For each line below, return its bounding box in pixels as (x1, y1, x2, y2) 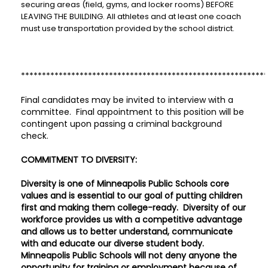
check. (21, 130, 48, 142)
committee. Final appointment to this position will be (21, 106, 244, 118)
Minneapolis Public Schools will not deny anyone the (21, 249, 237, 261)
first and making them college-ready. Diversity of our (21, 202, 246, 214)
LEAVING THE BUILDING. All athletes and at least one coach (21, 11, 241, 22)
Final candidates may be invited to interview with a (21, 94, 233, 106)
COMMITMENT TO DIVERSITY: (21, 154, 137, 166)
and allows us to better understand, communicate (21, 226, 233, 237)
